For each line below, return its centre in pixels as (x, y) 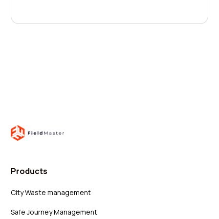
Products (29, 171)
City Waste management (51, 192)
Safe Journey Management (54, 212)
